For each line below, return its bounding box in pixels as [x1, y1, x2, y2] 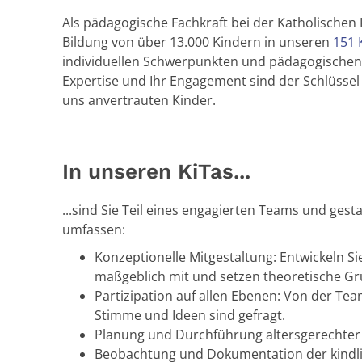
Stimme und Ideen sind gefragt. [95, 306, 285, 324]
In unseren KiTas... [62, 159, 250, 183]
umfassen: [62, 221, 125, 238]
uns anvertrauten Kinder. [62, 91, 216, 109]
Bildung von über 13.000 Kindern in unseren [62, 33, 333, 51]
